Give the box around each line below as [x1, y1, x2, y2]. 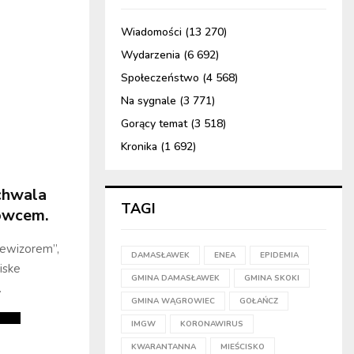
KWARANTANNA [131, 341, 196, 352]
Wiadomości [121, 24, 182, 40]
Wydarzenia [121, 47, 180, 62]
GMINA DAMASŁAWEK [131, 273, 220, 284]
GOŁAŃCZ [239, 296, 278, 307]
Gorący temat [121, 116, 187, 131]
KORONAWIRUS [180, 318, 243, 330]
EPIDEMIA [260, 250, 299, 261]
